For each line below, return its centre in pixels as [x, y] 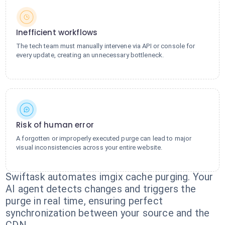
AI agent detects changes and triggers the [101, 189]
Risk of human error [55, 125]
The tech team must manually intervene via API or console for [106, 46]
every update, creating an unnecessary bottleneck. [90, 55]
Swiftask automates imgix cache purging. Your [109, 177]
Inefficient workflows [57, 32]
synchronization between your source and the [108, 213]
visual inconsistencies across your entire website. [89, 147]
